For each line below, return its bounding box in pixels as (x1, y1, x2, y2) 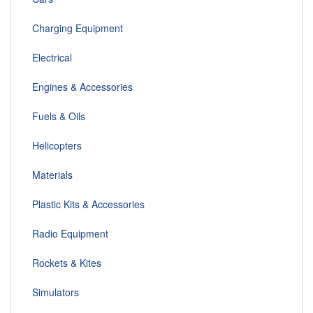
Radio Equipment (32, 226, 108, 241)
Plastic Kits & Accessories (32, 197, 145, 212)
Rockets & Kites (32, 256, 101, 270)
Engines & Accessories (32, 80, 133, 94)
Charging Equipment (32, 21, 123, 36)
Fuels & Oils (32, 109, 85, 124)
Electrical (32, 50, 72, 65)
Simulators (32, 285, 79, 300)
